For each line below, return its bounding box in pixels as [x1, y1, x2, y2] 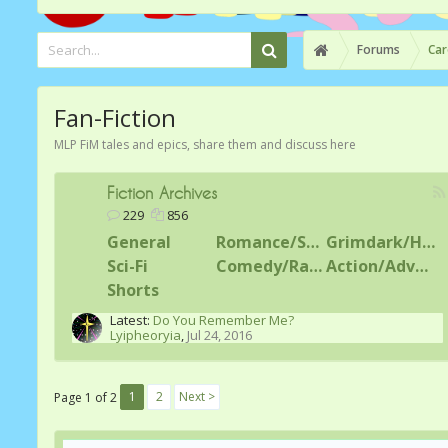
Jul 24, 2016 [187, 326, 252, 344]
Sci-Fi [107, 255, 148, 277]
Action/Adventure [414, 255, 428, 277]
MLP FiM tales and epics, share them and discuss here [54, 136, 356, 153]
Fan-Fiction [54, 101, 176, 134]
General [107, 231, 171, 253]
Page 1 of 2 [54, 389, 117, 406]
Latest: [110, 311, 150, 329]
